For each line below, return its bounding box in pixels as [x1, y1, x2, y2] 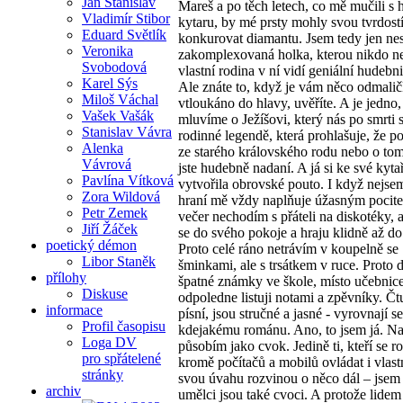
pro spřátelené [82, 350, 161, 366]
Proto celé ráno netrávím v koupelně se [178, 241, 399, 257]
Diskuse [82, 285, 128, 301]
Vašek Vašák [82, 107, 154, 123]
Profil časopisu [82, 318, 166, 334]
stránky [82, 366, 123, 382]
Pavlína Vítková [82, 172, 174, 188]
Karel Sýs [82, 75, 138, 91]
